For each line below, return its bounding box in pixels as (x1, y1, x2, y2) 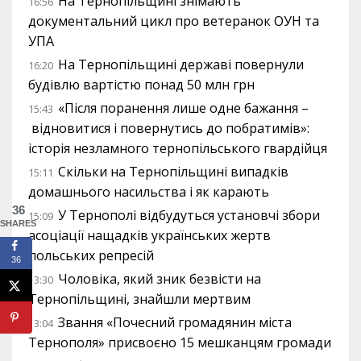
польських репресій (28, 247, 154, 265)
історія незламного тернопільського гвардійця (28, 139, 330, 158)
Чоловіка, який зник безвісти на (58, 270, 261, 288)
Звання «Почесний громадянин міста (58, 313, 292, 332)
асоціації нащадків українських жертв (28, 226, 271, 245)
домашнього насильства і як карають (28, 183, 269, 201)
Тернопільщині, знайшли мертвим (28, 290, 251, 309)
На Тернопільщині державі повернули (58, 56, 304, 74)
